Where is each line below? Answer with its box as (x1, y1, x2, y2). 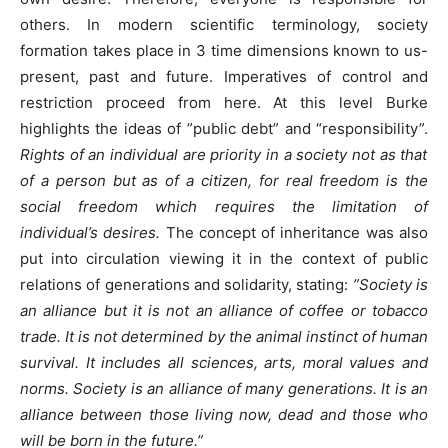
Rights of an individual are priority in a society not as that (20, 144, 428, 164)
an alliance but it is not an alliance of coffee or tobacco (20, 300, 428, 320)
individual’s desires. (20, 222, 161, 242)
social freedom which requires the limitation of (20, 196, 428, 216)
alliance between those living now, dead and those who (20, 404, 428, 424)
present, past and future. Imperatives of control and (20, 66, 428, 86)
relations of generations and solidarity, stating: (20, 274, 353, 294)
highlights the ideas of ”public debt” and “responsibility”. (20, 118, 428, 138)
